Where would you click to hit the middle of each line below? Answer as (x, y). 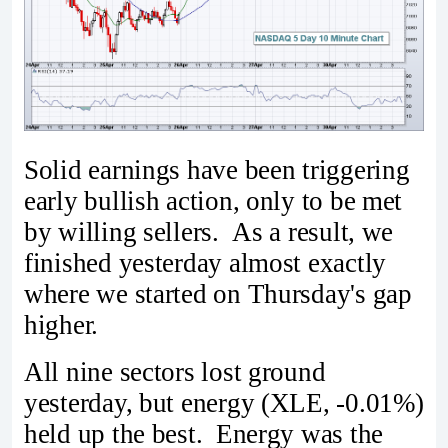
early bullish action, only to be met (213, 200)
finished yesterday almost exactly (205, 262)
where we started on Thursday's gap (218, 293)
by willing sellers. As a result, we (209, 231)
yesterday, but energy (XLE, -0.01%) (224, 403)
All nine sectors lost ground (175, 372)
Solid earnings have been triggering (217, 169)
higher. (61, 324)
